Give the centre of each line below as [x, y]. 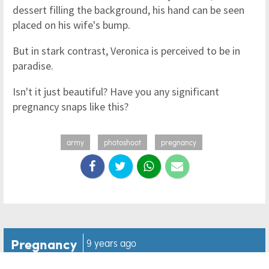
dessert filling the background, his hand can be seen [128, 10]
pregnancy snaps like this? [71, 107]
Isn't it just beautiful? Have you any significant [116, 92]
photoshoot [122, 142]
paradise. [34, 66]
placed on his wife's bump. [71, 25]
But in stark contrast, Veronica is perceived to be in [126, 51]
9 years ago [111, 243]
